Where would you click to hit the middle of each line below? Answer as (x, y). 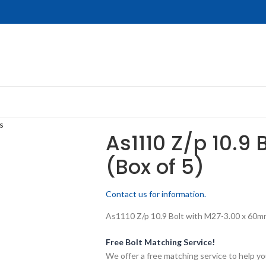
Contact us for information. (156, 194)
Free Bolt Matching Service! (160, 242)
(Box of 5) (155, 167)
